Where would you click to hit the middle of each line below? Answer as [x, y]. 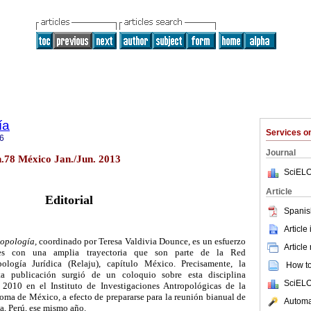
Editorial [69, 200]
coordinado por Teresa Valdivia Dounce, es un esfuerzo [141, 242]
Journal [281, 153]
